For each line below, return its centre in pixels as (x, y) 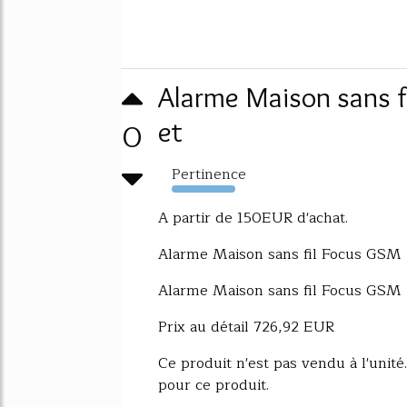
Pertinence (209, 174)
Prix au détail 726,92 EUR (246, 327)
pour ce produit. (213, 385)
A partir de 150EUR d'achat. (253, 218)
